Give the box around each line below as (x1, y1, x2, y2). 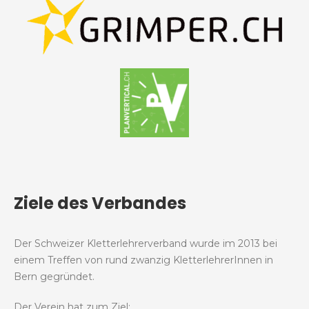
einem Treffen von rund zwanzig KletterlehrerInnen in (14, 254, 273, 267)
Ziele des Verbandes (14, 192, 186, 215)
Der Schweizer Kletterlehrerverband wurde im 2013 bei (14, 237, 277, 250)
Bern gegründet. (14, 270, 94, 283)
